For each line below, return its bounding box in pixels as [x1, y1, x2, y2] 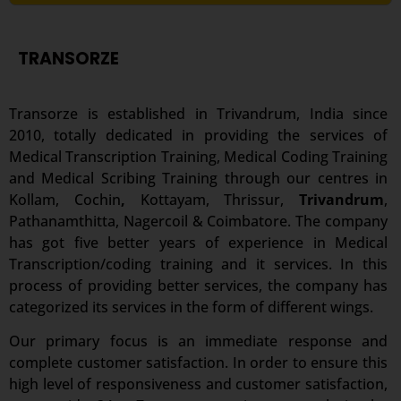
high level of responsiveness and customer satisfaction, [9, 374, 388, 395]
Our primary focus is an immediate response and [9, 331, 388, 352]
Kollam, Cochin [9, 190, 121, 209]
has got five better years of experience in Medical [9, 233, 388, 252]
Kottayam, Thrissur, [124, 190, 299, 209]
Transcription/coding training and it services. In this [9, 254, 388, 274]
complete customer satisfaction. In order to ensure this [9, 353, 388, 373]
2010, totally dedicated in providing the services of [9, 125, 388, 145]
